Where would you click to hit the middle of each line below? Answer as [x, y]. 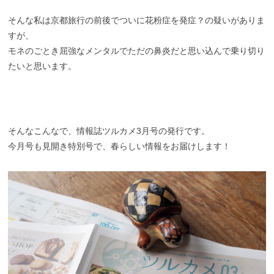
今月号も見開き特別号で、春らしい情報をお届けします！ [120, 146]
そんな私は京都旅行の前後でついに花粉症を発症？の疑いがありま [137, 20]
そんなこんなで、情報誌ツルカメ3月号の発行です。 [109, 131]
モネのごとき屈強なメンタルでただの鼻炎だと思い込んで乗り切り [137, 51]
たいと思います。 [43, 66]
